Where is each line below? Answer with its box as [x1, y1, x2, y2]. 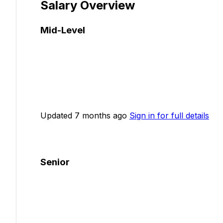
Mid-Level [40, 24, 85, 36]
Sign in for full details [129, 111, 209, 121]
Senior [40, 156, 70, 168]
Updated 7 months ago [40, 111, 127, 121]
